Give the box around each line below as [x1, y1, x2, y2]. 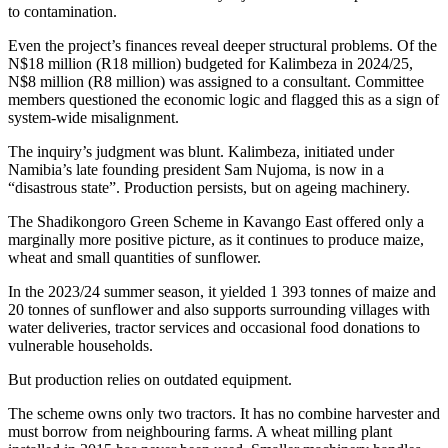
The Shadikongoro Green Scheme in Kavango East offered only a [8, 212, 424, 230]
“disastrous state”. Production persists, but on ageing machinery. [8, 178, 410, 196]
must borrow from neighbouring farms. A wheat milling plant [8, 422, 392, 440]
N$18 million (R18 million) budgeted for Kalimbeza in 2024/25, [8, 54, 413, 72]
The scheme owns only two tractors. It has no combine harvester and [8, 404, 440, 422]
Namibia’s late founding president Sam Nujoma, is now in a [8, 160, 384, 178]
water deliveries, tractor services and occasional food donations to [8, 318, 420, 336]
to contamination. [8, 2, 117, 20]
